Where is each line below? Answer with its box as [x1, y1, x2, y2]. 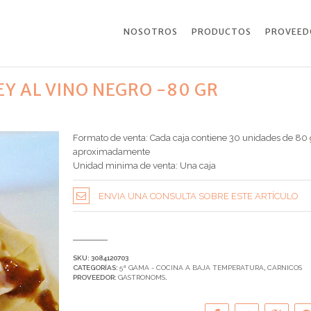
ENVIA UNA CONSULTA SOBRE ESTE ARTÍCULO [98, 191, 299, 201]
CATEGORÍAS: [72, 264, 119, 271]
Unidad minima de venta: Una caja [72, 160, 216, 171]
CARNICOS [267, 264, 302, 271]
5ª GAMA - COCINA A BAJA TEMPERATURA [119, 264, 264, 271]
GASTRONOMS [117, 274, 165, 281]
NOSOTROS [124, 26, 178, 37]
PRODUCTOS [192, 26, 251, 37]
